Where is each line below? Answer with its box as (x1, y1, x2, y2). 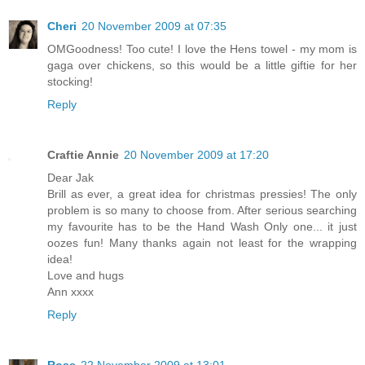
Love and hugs (47, 268, 124, 282)
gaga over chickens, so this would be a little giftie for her (47, 58, 357, 72)
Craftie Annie (47, 147, 119, 161)
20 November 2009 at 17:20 (124, 147, 269, 161)
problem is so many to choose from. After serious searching (47, 203, 357, 217)
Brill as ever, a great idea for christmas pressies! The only (47, 187, 357, 200)
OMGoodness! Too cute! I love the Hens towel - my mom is (47, 42, 357, 55)
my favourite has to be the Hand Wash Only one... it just (47, 219, 357, 233)
